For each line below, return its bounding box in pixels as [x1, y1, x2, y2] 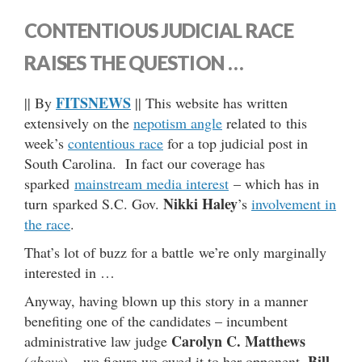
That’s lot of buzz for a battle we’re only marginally [24, 242, 326, 262]
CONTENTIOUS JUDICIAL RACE [24, 18, 293, 42]
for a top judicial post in [163, 133, 308, 153]
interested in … [24, 262, 115, 282]
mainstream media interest [74, 173, 229, 193]
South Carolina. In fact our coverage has [24, 153, 265, 173]
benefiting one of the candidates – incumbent [24, 310, 288, 330]
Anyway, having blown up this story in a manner [24, 290, 308, 310]
